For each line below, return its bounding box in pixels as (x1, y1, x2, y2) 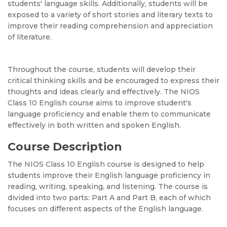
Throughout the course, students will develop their (8, 65, 196, 74)
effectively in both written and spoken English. (8, 121, 181, 130)
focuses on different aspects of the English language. (8, 204, 203, 213)
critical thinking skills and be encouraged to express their (8, 76, 219, 85)
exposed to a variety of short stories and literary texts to (8, 10, 213, 19)
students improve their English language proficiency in (8, 171, 210, 180)
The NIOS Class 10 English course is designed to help (8, 160, 204, 169)
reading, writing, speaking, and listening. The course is (8, 182, 208, 191)
